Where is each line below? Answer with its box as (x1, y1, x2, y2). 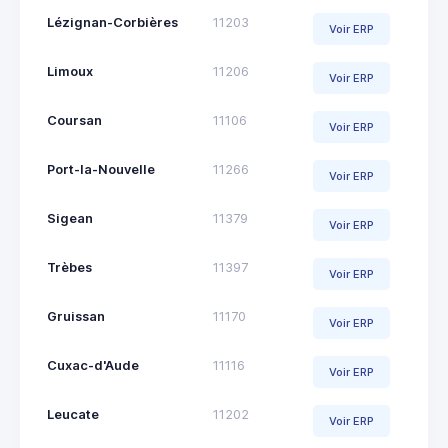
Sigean (47, 211, 93, 227)
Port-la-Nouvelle (47, 162, 155, 178)
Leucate (47, 407, 99, 423)
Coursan (47, 113, 102, 129)
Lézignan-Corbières (47, 15, 178, 31)
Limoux (47, 64, 93, 80)
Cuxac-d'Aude (47, 358, 139, 374)
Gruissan (47, 309, 105, 325)
